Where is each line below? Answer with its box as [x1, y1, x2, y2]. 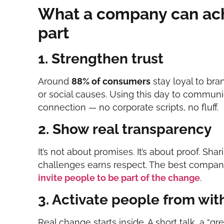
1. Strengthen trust [38, 50, 164, 67]
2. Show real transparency [38, 120, 212, 137]
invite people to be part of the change [38, 172, 200, 183]
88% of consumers [71, 75, 151, 86]
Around [38, 75, 72, 86]
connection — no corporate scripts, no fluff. [38, 101, 219, 112]
